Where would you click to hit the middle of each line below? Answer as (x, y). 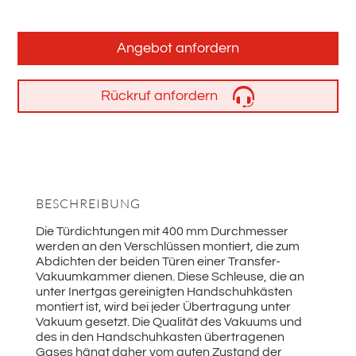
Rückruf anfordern (159, 96)
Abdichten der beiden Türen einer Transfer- (158, 262)
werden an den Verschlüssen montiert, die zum (167, 247)
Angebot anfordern (178, 48)
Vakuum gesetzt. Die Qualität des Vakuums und (168, 322)
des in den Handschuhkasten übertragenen (160, 337)
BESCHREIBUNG (88, 204)
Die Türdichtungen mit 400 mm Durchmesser (162, 232)
